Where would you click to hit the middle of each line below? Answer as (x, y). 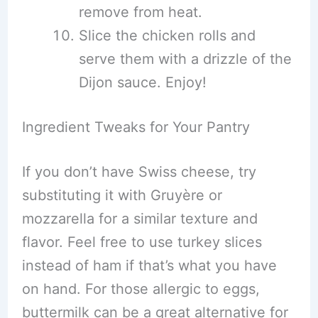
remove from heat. (140, 12)
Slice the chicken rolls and (167, 35)
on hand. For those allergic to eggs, (141, 289)
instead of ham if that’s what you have (149, 265)
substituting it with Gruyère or (122, 195)
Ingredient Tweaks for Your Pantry (136, 127)
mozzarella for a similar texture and (139, 219)
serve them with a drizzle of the (185, 59)
